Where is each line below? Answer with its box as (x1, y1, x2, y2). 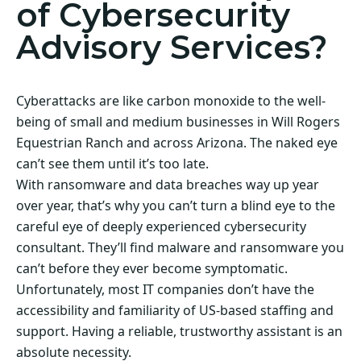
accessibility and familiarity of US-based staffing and (16, 301, 334, 319)
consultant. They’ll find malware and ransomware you (16, 238, 344, 256)
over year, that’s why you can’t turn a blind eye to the (16, 196, 335, 214)
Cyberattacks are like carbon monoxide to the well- (16, 91, 326, 110)
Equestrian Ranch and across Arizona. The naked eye (16, 133, 338, 151)
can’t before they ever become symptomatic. (16, 259, 288, 277)
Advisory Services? (16, 27, 327, 67)
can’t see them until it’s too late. (16, 154, 209, 172)
